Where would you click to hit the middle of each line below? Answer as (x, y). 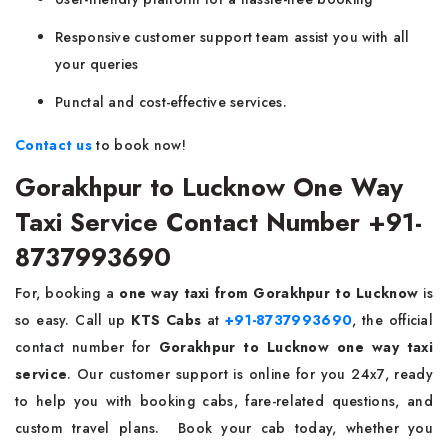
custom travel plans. (92, 428)
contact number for (87, 347)
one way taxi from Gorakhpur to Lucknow (269, 293)
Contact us (53, 145)
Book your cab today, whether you (305, 428)
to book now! (139, 145)
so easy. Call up (73, 320)
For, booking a (67, 293)
